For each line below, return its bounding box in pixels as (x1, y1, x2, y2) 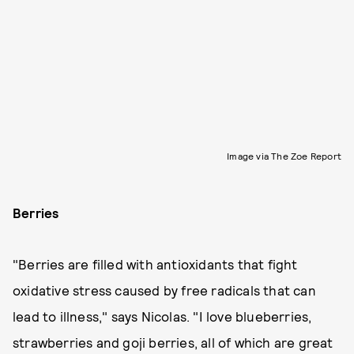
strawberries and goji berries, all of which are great (13, 334, 333, 350)
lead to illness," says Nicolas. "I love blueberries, (13, 308, 312, 324)
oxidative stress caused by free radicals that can (13, 282, 316, 298)
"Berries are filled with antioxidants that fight (13, 256, 298, 272)
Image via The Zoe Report (227, 150, 341, 161)
